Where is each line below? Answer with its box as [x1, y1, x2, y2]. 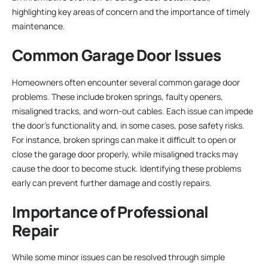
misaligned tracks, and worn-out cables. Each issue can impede [12, 105, 253, 117]
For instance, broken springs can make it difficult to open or [12, 133, 236, 145]
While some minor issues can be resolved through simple [12, 251, 225, 263]
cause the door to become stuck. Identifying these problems [12, 162, 241, 174]
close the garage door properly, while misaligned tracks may [12, 148, 238, 160]
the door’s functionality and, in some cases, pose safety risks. [12, 119, 245, 131]
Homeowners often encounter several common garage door [12, 76, 240, 88]
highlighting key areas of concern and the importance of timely [12, 5, 249, 17]
